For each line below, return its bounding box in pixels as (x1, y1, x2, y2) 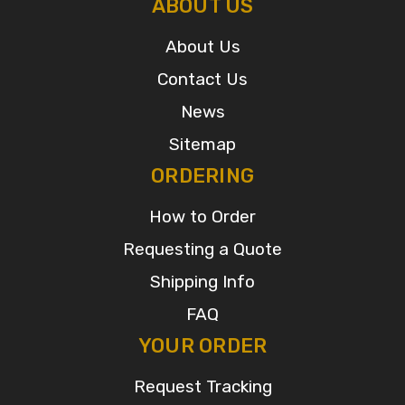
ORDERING (151, 164, 254, 189)
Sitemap (169, 134, 236, 155)
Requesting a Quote (123, 239, 282, 260)
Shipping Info (150, 271, 255, 292)
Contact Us (157, 69, 248, 90)
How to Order (149, 206, 256, 228)
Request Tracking (133, 375, 272, 397)
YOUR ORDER (137, 333, 268, 358)
